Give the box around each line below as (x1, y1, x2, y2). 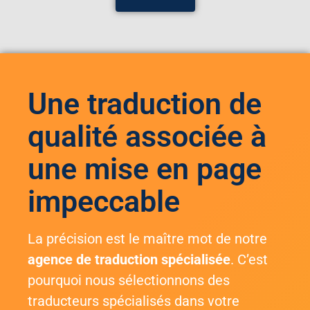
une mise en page (28, 151, 262, 186)
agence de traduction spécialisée (28, 250, 230, 268)
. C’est (230, 250, 268, 268)
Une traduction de (28, 86, 262, 121)
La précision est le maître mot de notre (28, 230, 267, 247)
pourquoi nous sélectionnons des (28, 271, 230, 289)
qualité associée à (28, 118, 266, 154)
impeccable (28, 183, 180, 219)
